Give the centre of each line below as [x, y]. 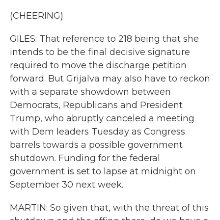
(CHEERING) [37, 16]
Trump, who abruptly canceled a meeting [102, 118]
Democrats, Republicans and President [96, 105]
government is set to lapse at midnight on [103, 171]
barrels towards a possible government [96, 145]
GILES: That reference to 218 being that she [104, 39]
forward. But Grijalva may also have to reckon [110, 79]
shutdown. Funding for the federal [85, 158]
